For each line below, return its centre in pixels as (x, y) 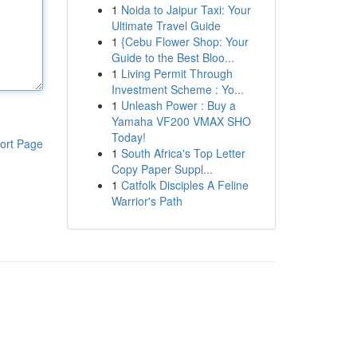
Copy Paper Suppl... (162, 169)
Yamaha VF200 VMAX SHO (181, 121)
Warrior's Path (147, 201)
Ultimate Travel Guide (166, 25)
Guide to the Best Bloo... (173, 57)
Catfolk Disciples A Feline (184, 185)
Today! (128, 137)
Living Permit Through (177, 73)
